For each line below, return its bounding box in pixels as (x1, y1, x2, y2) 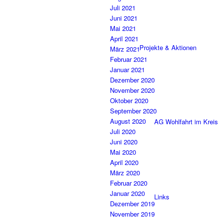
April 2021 (110, 34, 138, 44)
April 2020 (110, 158, 138, 167)
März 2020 (110, 168, 140, 178)
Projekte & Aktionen (139, 43, 196, 52)
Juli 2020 (110, 127, 136, 137)
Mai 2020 (110, 147, 136, 157)
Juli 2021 (110, 3, 136, 13)
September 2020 (110, 106, 157, 116)
